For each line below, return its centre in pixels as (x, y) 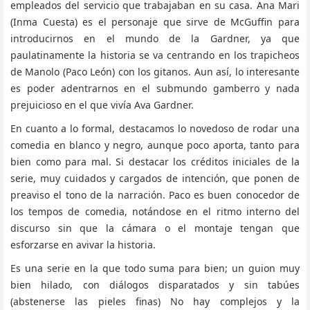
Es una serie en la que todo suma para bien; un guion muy (155, 268)
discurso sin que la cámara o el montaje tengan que (155, 228)
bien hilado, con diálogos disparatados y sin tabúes (155, 285)
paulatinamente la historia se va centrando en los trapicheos (155, 55)
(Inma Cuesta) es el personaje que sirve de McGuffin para (155, 22)
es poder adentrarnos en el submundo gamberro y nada (155, 88)
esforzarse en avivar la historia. (83, 245)
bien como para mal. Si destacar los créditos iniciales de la (155, 162)
